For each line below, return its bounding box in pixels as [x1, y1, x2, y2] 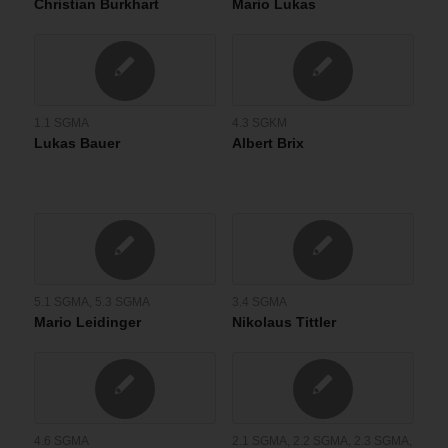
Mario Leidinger [33, 314, 141, 331]
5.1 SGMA [33, 295, 89, 309]
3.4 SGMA [231, 295, 287, 309]
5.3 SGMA [94, 295, 150, 309]
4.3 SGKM [231, 116, 287, 130]
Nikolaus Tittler [231, 314, 336, 331]
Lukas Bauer [33, 135, 120, 152]
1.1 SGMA [33, 116, 89, 130]
